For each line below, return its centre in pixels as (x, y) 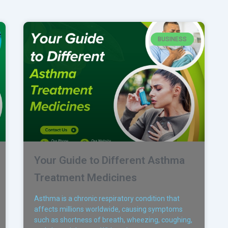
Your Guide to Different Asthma (109, 161)
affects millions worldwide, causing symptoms (108, 209)
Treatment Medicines (85, 178)
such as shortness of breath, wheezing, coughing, (113, 220)
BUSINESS (172, 39)
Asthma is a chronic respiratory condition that (107, 199)
